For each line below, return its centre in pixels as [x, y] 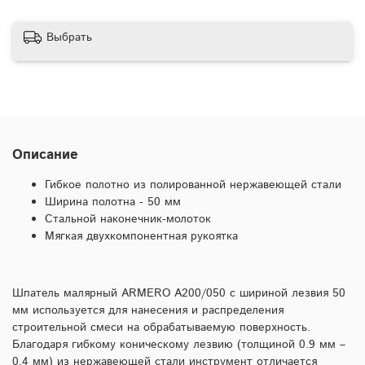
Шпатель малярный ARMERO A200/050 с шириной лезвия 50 [179, 294]
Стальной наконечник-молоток [128, 220]
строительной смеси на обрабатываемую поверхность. [161, 328]
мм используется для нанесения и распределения [148, 311]
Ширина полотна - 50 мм [113, 202]
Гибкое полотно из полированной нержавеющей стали [193, 185]
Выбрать [69, 37]
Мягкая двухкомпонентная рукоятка [141, 237]
